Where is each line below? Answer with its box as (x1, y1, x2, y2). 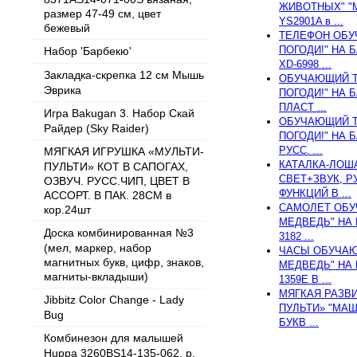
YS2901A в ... (279, 14, 343, 27)
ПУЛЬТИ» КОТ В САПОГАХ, (44, 160, 188, 172)
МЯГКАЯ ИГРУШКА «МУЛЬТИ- (44, 145, 204, 158)
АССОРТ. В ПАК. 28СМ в (44, 189, 171, 201)
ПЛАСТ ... (279, 100, 327, 113)
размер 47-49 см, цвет (44, 7, 161, 19)
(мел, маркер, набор (44, 241, 151, 253)
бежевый (44, 22, 90, 33)
